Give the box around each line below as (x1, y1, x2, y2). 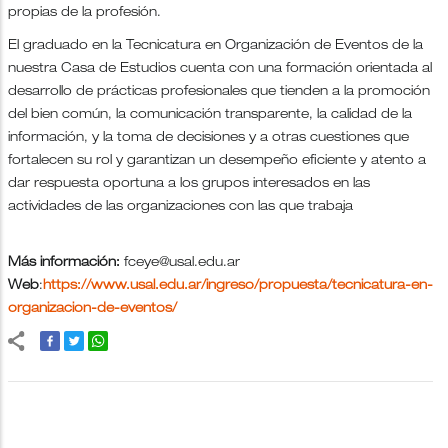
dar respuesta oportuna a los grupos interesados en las (8, 177, 370, 191)
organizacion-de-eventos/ (8, 302, 177, 316)
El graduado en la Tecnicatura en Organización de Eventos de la (8, 39, 423, 53)
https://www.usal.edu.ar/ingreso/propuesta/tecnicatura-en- (43, 279, 433, 293)
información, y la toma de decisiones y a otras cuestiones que (8, 131, 409, 145)
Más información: (8, 256, 120, 270)
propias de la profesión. (8, 6, 161, 20)
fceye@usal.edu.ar (120, 256, 244, 270)
